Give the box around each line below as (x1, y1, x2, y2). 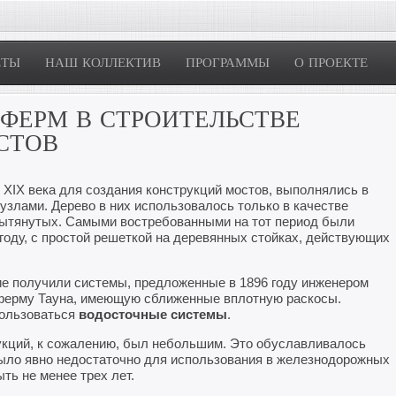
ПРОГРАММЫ (186, 55, 270, 70)
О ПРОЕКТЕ (294, 55, 368, 70)
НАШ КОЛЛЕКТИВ (45, 55, 161, 70)
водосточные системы (79, 307, 227, 322)
